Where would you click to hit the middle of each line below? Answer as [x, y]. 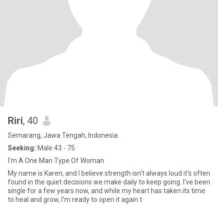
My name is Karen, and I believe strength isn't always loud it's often [109, 173]
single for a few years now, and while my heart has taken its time [107, 191]
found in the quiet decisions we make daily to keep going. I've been [109, 182]
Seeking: [22, 148]
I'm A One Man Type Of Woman [56, 161]
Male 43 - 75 [55, 148]
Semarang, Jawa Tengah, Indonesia [63, 135]
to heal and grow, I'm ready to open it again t [75, 200]
